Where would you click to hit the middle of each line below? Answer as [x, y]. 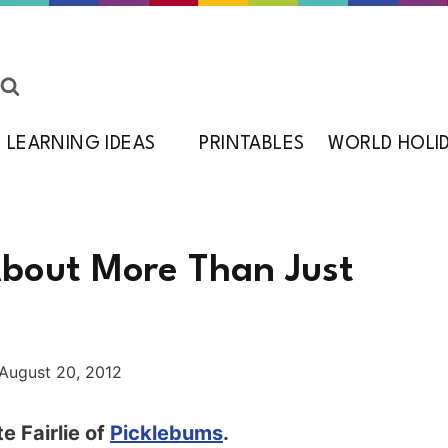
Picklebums [166, 433]
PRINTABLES [252, 144]
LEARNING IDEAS [81, 144]
